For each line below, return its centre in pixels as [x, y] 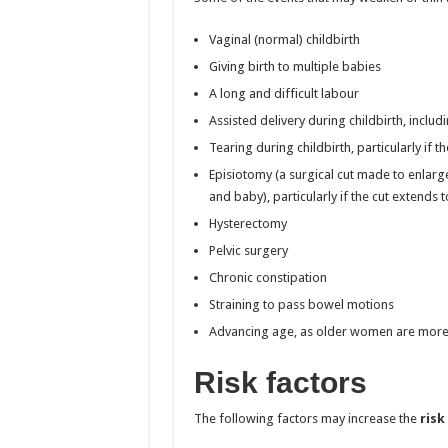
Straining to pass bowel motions [301, 304]
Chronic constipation [267, 277]
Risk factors [280, 382]
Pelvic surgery [248, 250]
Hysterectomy [247, 223]
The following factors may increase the [306, 418]
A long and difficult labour [283, 93]
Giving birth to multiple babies [294, 66]
